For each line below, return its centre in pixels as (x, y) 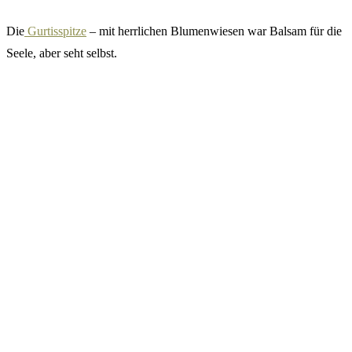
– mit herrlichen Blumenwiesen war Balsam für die (214, 31)
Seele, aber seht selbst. (62, 53)
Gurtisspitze (55, 31)
